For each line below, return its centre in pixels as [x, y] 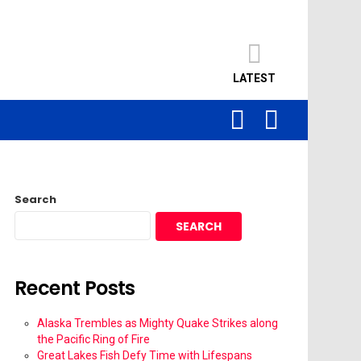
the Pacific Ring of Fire [93, 340]
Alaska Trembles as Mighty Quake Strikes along [158, 324]
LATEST [254, 78]
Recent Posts [75, 288]
